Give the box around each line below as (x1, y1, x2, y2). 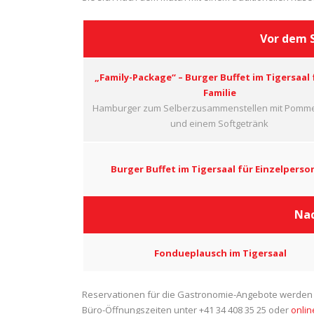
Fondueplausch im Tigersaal (154, 247, 287, 259)
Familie (203, 86, 236, 99)
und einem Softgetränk (170, 117, 268, 130)
